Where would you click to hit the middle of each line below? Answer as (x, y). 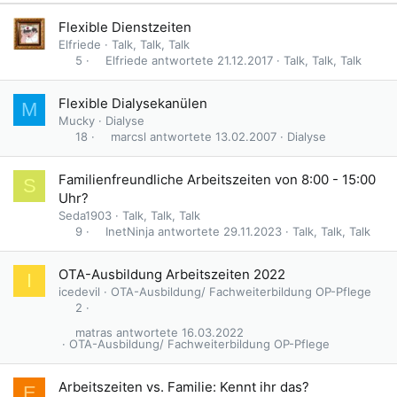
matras (93, 333)
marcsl (129, 136)
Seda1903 (85, 216)
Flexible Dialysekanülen (133, 104)
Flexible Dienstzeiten (125, 27)
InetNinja (130, 231)
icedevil (79, 292)
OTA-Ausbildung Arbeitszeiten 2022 (172, 275)
